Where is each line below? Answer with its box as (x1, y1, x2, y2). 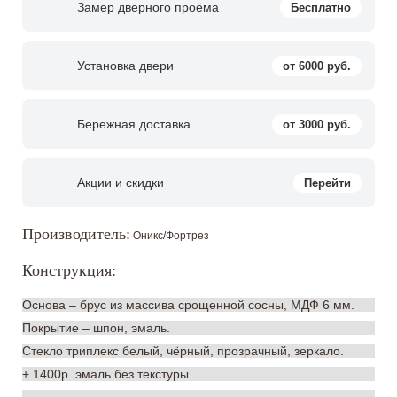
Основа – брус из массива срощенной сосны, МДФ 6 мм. (22, 298, 354, 312)
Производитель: (22, 225, 130, 243)
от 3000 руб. (283, 117, 351, 131)
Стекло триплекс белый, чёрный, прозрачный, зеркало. (22, 344, 344, 358)
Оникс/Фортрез (133, 230, 209, 242)
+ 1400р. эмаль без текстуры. (22, 367, 192, 381)
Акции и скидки (77, 175, 164, 190)
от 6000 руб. (283, 58, 351, 73)
